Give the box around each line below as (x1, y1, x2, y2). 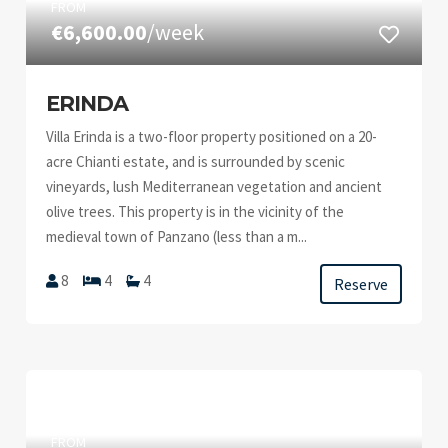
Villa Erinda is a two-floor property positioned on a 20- (46, 127, 378, 146)
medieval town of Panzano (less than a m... (46, 227, 308, 246)
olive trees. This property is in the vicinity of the (46, 202, 345, 221)
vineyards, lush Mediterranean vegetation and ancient (46, 177, 383, 196)
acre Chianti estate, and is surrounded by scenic (46, 152, 346, 171)
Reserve (333, 274, 388, 294)
